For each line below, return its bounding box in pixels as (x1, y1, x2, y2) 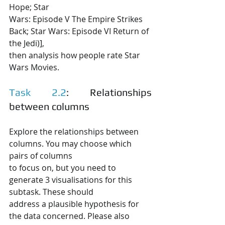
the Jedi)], (9, 37, 44, 49)
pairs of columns (9, 150, 72, 161)
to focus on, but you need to (9, 162, 118, 173)
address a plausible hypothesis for (9, 198, 141, 209)
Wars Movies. (9, 61, 59, 73)
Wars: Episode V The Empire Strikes (9, 13, 145, 25)
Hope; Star (9, 1, 49, 13)
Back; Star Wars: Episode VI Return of (9, 25, 151, 37)
